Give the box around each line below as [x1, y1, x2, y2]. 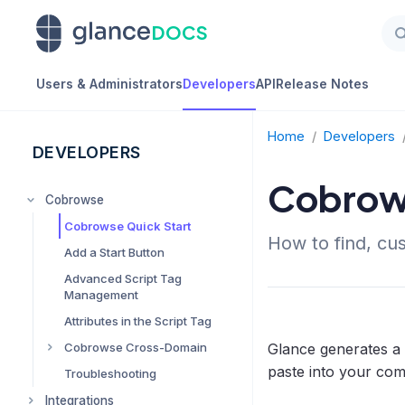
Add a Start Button [64, 245, 165, 259]
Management [64, 287, 138, 302]
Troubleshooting [64, 366, 156, 381]
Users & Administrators [36, 76, 183, 91]
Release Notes [276, 76, 369, 91]
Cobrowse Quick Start [64, 219, 191, 233]
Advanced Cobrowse [83, 366, 202, 381]
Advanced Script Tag [64, 271, 182, 286]
